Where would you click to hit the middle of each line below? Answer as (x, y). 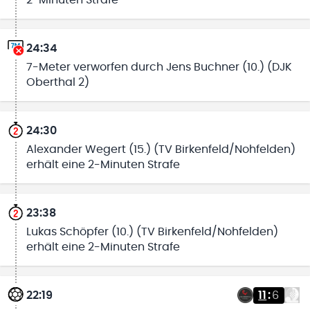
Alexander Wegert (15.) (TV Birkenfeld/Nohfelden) (161, 149)
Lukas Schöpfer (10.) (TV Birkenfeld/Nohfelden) (152, 231)
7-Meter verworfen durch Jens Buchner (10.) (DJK (159, 67)
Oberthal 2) (57, 83)
